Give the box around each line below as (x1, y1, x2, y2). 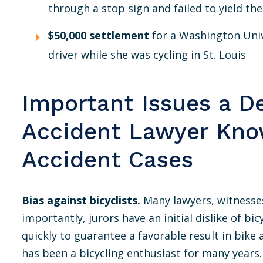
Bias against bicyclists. (22, 193, 140, 207)
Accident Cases (22, 146, 193, 173)
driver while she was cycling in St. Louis (48, 48, 246, 62)
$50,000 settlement (48, 28, 149, 42)
